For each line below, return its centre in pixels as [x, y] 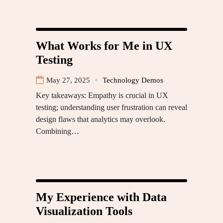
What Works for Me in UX [104, 46]
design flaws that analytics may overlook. [101, 119]
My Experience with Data [101, 197]
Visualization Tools [84, 211]
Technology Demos [133, 80]
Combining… [57, 131]
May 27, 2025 [68, 80]
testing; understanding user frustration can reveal [111, 107]
